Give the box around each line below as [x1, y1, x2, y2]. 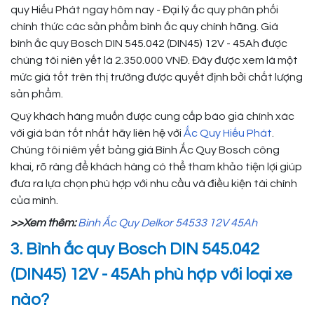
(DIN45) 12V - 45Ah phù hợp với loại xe [11, 266, 292, 284]
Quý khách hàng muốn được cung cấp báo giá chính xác [11, 111, 294, 123]
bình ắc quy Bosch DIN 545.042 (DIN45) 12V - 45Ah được [11, 38, 287, 50]
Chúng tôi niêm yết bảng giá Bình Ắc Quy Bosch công [11, 144, 280, 156]
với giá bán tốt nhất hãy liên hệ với [11, 128, 184, 139]
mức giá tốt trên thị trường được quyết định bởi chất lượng [11, 71, 303, 83]
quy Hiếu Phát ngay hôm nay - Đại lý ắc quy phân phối [11, 4, 278, 16]
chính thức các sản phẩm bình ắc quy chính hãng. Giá [11, 21, 278, 33]
